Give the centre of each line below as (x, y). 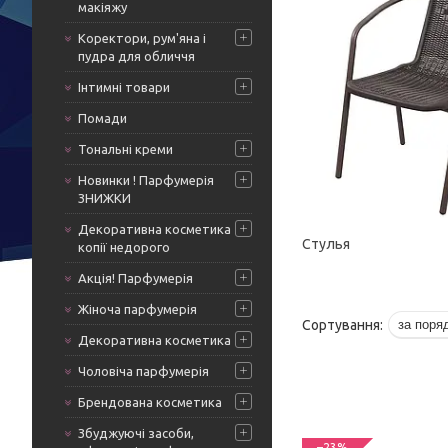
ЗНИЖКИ (104, 198)
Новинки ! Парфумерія (146, 180)
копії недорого (124, 247)
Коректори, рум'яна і (142, 38)
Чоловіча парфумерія (143, 371)
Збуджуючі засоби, (136, 433)
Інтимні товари (124, 87)
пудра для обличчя (136, 56)
